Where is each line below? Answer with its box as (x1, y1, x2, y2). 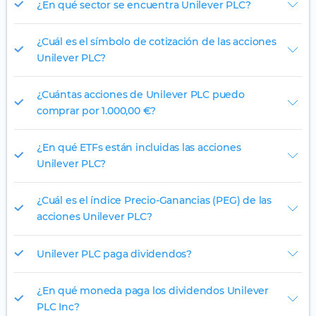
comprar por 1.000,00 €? (37, 104, 157, 118)
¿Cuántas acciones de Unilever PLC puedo (37, 88, 245, 102)
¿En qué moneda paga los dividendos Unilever (37, 284, 269, 298)
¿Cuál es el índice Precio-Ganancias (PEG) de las (37, 194, 272, 207)
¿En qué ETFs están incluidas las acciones (37, 141, 241, 154)
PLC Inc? (37, 300, 80, 314)
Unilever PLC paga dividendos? (37, 247, 192, 260)
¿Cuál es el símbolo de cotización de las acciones (37, 35, 276, 49)
